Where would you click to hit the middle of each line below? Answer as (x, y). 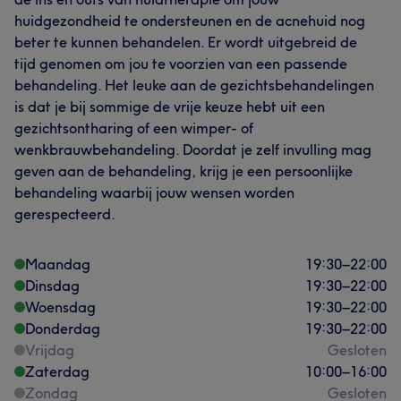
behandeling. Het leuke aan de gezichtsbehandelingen (194, 85)
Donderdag (63, 328)
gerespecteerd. (65, 213)
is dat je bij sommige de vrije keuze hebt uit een (170, 106)
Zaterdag (57, 371)
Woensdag (60, 307)
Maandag (58, 264)
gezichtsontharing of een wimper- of (134, 128)
